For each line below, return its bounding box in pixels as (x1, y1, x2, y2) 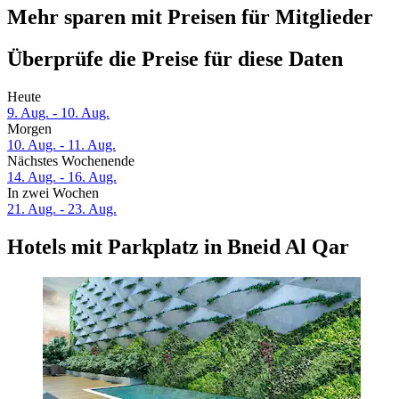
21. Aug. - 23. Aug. (7, 201, 117, 217)
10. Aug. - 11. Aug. (7, 137, 116, 153)
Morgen (7, 121, 52, 137)
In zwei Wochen (7, 185, 99, 201)
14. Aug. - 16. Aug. (7, 169, 117, 185)
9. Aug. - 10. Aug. (7, 105, 110, 121)
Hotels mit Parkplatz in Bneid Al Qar (7, 235, 349, 259)
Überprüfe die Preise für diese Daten (7, 47, 343, 71)
